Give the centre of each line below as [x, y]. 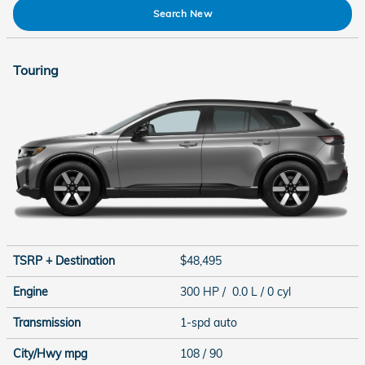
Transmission [47, 323]
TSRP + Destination [64, 261]
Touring [36, 70]
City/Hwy [39, 354]
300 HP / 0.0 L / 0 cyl [237, 292]
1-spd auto [210, 323]
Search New [182, 14]
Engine [31, 292]
